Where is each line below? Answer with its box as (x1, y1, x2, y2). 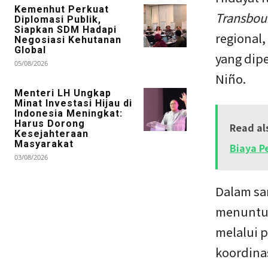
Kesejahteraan (14, 127, 89, 139)
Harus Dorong (14, 117, 85, 129)
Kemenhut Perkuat (14, 3, 109, 15)
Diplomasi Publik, (14, 13, 101, 25)
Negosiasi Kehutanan (14, 33, 121, 45)
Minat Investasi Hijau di (14, 97, 132, 109)
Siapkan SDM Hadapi (14, 23, 117, 35)
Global (14, 44, 46, 56)
